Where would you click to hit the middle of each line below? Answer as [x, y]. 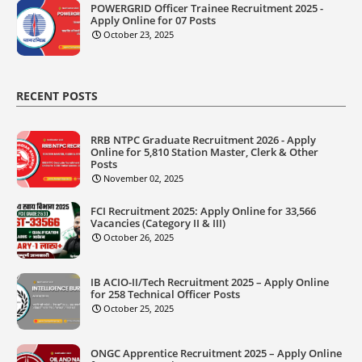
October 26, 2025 [139, 237]
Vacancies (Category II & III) [158, 223]
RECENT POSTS [57, 95]
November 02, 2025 [143, 178]
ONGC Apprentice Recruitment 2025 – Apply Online [216, 353]
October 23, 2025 [139, 34]
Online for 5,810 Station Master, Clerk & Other [204, 152]
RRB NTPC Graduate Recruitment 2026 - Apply [203, 139]
